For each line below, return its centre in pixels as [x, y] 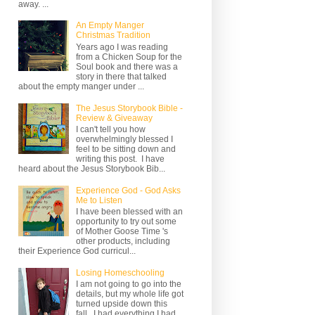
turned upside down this [121, 304]
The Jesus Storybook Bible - [129, 108]
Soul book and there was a [127, 66]
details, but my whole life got [129, 294]
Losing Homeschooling [120, 272]
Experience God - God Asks [128, 190]
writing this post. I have [120, 159]
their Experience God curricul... [77, 251]
